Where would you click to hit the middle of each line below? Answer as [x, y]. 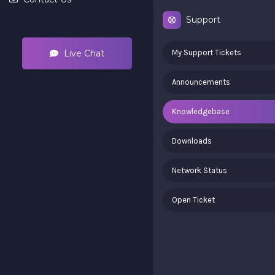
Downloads [192, 141]
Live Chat [83, 53]
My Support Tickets [207, 52]
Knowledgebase [201, 111]
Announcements [201, 82]
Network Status [199, 170]
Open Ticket [193, 200]
